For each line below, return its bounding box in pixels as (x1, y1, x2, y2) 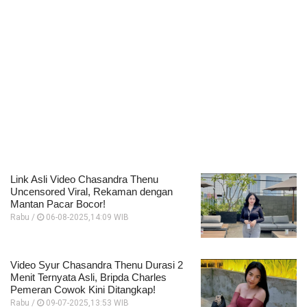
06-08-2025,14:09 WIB (44, 212, 129, 222)
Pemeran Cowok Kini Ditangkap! (10, 283, 156, 295)
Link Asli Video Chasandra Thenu (10, 173, 158, 185)
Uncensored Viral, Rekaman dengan (10, 185, 173, 197)
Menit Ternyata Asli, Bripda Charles (10, 271, 167, 283)
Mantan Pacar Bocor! (10, 197, 106, 210)
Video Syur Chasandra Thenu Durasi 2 (10, 258, 183, 271)
